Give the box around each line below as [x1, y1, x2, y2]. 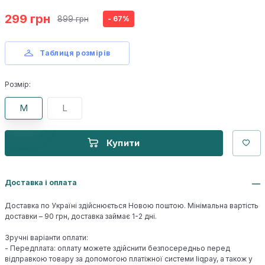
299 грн [4, 11, 50, 27]
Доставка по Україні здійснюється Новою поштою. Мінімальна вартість [4, 201, 258, 210]
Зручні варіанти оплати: [4, 232, 88, 242]
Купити [106, 137, 140, 148]
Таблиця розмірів [40, 48, 111, 57]
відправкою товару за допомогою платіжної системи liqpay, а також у [4, 254, 253, 263]
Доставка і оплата [4, 177, 77, 187]
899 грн [57, 14, 89, 24]
